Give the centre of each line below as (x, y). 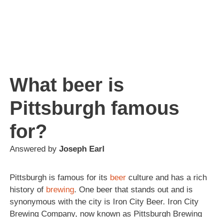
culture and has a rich (166, 177)
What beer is (67, 85)
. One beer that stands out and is (133, 189)
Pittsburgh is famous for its (60, 177)
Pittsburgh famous (94, 108)
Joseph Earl (82, 149)
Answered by (34, 149)
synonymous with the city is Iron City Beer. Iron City (104, 201)
